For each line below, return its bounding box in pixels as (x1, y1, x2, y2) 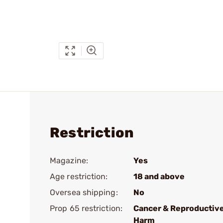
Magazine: (50, 156, 88, 165)
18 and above (133, 172, 185, 181)
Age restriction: (50, 172, 108, 181)
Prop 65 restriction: (50, 204, 122, 213)
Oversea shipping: (50, 188, 118, 197)
